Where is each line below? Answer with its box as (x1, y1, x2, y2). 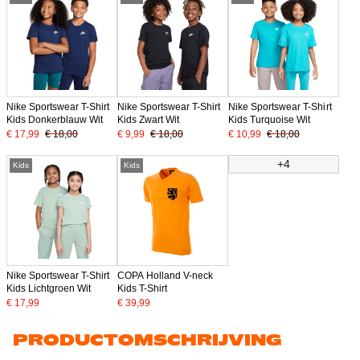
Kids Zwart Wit (117, 113, 180, 125)
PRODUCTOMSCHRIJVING (13, 330, 282, 349)
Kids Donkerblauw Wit (6, 113, 104, 125)
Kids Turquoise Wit (228, 113, 311, 125)
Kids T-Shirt (117, 283, 168, 295)
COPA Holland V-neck (117, 270, 214, 282)
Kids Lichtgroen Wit (6, 283, 92, 295)
